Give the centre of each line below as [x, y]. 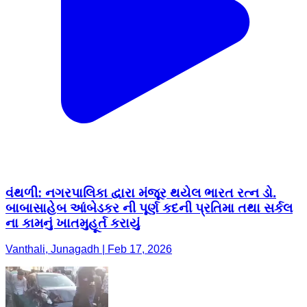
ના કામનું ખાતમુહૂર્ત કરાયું [73, 223]
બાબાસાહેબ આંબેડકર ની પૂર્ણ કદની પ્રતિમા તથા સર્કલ [149, 208]
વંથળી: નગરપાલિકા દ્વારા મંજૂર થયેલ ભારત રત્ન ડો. [141, 193]
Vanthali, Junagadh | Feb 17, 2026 [89, 249]
